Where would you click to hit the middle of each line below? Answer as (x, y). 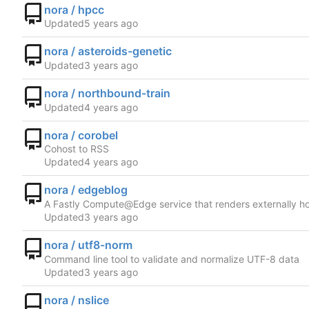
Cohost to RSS (77, 149)
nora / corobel (81, 135)
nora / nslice (77, 300)
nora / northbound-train (107, 93)
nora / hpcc (74, 9)
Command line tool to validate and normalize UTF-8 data (172, 259)
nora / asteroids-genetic (108, 51)
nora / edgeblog (86, 190)
